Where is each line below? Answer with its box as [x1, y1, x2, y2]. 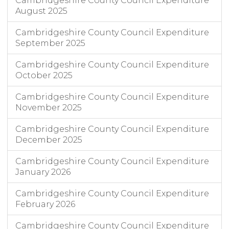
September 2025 [15, 38, 85, 49]
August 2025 [15, 6, 67, 16]
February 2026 [15, 199, 75, 210]
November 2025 [15, 103, 82, 113]
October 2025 [15, 71, 73, 81]
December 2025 [15, 135, 82, 145]
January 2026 [15, 167, 71, 177]
